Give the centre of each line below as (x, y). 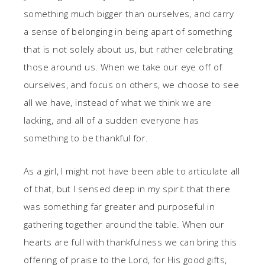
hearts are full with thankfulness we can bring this (130, 242)
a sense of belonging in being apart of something (128, 31)
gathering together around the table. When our (124, 224)
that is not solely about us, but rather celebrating (128, 49)
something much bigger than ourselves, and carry (129, 13)
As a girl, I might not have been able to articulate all (132, 171)
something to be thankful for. (86, 138)
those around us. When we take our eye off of (123, 67)
